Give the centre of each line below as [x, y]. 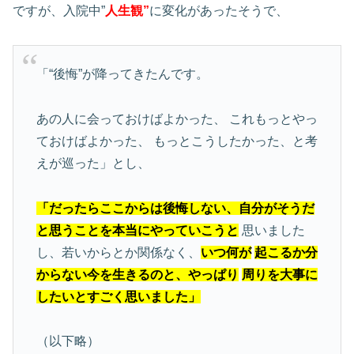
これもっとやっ [271, 119]
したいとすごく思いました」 [118, 296]
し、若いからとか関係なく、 [118, 252]
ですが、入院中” [59, 10]
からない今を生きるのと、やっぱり [137, 274]
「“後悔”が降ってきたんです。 [122, 74]
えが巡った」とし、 [93, 163]
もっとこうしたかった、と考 [233, 141]
